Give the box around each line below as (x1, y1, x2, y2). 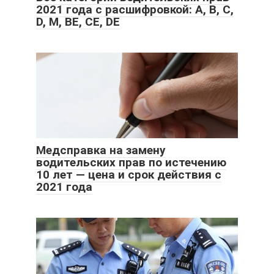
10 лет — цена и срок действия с (36, 167, 221, 182)
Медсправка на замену (36, 143, 166, 157)
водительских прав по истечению (36, 155, 226, 169)
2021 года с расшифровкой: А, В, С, (36, 2, 234, 17)
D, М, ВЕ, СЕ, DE (36, 14, 120, 29)
